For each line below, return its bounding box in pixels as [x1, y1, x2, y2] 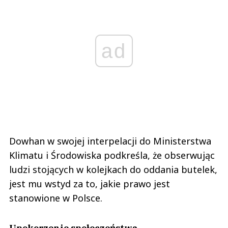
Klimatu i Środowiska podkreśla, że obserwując [9, 149, 215, 161]
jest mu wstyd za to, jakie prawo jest [9, 177, 170, 190]
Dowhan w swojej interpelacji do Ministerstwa [9, 134, 211, 147]
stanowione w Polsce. [9, 191, 105, 204]
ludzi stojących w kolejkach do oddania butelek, [9, 163, 217, 176]
